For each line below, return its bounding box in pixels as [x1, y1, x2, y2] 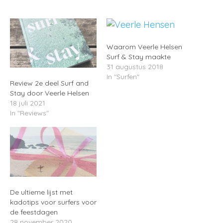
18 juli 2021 [10, 99, 45, 108]
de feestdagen [10, 207, 58, 217]
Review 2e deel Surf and [10, 79, 89, 88]
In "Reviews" [10, 109, 49, 118]
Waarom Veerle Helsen [107, 42, 182, 52]
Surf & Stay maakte [107, 52, 171, 62]
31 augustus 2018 [107, 62, 163, 72]
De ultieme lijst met [10, 187, 73, 197]
